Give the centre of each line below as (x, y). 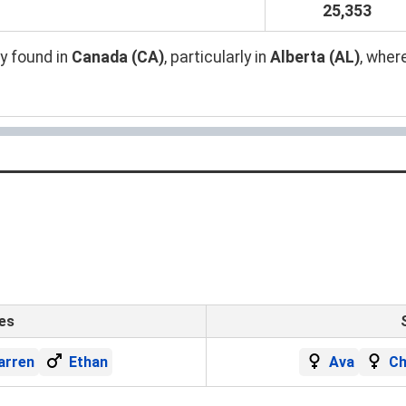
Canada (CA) (118, 57)
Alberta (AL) (315, 57)
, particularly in (217, 57)
